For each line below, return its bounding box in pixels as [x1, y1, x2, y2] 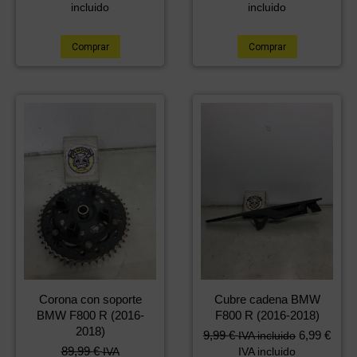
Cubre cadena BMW [214, 292, 320, 306]
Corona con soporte [38, 292, 142, 306]
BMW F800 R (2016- [36, 308, 144, 322]
